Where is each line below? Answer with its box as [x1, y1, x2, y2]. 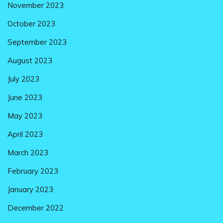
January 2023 [7, 184, 53, 194]
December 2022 [7, 203, 64, 213]
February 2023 [7, 166, 58, 176]
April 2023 [7, 129, 43, 139]
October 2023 [7, 18, 55, 28]
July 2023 [7, 74, 39, 84]
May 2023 [7, 111, 42, 120]
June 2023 [7, 92, 42, 102]
